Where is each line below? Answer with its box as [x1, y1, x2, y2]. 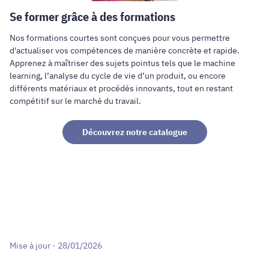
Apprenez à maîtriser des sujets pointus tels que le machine [10, 58, 235, 69]
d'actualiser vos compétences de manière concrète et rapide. [10, 45, 240, 56]
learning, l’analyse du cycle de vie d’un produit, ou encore [10, 70, 226, 82]
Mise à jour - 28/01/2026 [10, 240, 102, 251]
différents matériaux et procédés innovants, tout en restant [10, 83, 233, 94]
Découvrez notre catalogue [82, 126, 187, 138]
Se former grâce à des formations [10, 8, 175, 25]
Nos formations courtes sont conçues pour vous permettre [10, 32, 230, 44]
